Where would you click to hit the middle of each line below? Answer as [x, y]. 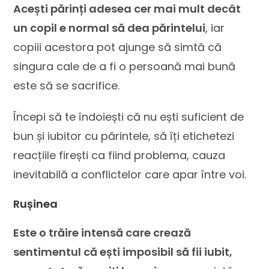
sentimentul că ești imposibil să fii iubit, [123, 252]
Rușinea [36, 204]
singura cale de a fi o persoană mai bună [125, 66]
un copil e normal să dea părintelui [110, 28]
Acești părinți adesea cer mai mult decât [127, 9]
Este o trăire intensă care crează [102, 233]
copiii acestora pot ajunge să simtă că [118, 47]
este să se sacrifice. [67, 86]
